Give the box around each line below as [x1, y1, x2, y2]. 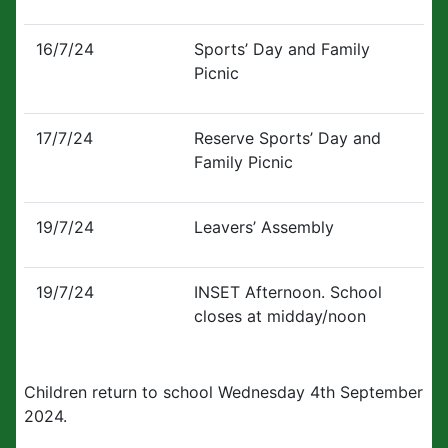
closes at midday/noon [194, 306, 366, 326]
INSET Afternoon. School [194, 282, 382, 302]
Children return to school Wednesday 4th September [24, 382, 423, 402]
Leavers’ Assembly [194, 217, 334, 237]
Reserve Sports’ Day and [194, 128, 381, 148]
